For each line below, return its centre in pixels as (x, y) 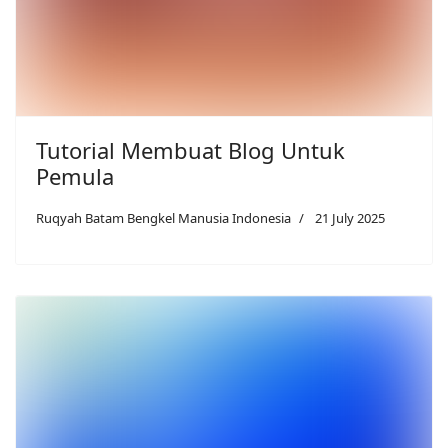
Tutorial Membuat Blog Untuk (190, 150)
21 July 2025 (350, 218)
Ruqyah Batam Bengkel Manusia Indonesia (163, 218)
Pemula (75, 176)
